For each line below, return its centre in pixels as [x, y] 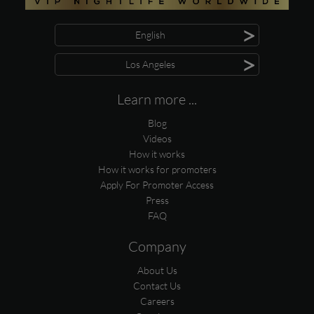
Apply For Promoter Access [157, 185]
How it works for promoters [157, 170]
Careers [157, 301]
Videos [157, 139]
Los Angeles [150, 64]
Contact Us [157, 286]
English [150, 35]
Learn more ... [157, 100]
